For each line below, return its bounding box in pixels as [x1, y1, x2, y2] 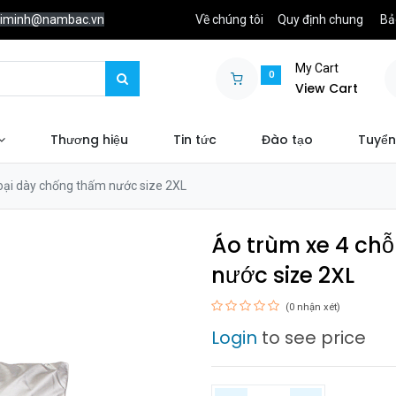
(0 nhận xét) [286, 301, 340, 314]
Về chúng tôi [195, 11, 264, 27]
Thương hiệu [49, 131, 128, 149]
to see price [257, 325, 366, 351]
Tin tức [172, 131, 217, 149]
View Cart [295, 80, 359, 98]
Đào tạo [262, 131, 314, 149]
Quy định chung [278, 11, 364, 27]
